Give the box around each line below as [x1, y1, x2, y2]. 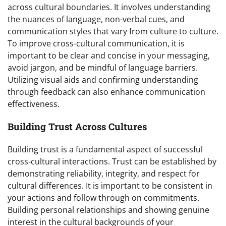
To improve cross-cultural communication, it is [8, 38, 185, 49]
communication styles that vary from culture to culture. [8, 26, 218, 37]
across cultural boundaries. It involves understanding [8, 2, 210, 13]
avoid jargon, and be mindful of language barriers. [8, 62, 198, 74]
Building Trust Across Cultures [8, 120, 147, 133]
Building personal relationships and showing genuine [8, 204, 209, 215]
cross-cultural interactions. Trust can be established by [8, 155, 216, 167]
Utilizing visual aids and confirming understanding [8, 74, 198, 86]
